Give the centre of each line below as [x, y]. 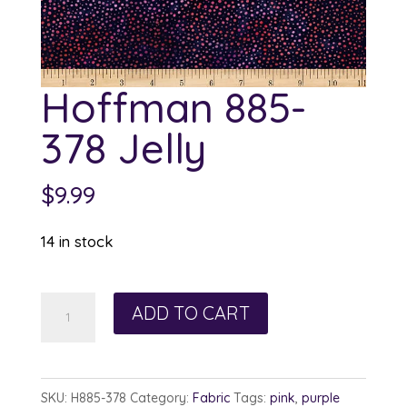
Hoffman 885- [173, 108]
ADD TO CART [190, 313]
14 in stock [76, 242]
